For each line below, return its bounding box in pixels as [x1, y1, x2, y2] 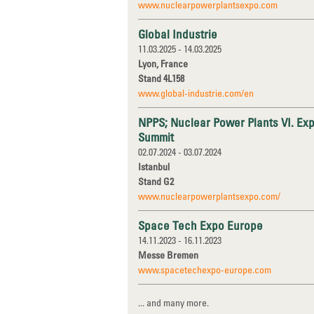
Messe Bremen [138, 249, 198, 261]
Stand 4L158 [138, 72, 184, 84]
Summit [138, 130, 174, 144]
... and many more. [138, 296, 209, 308]
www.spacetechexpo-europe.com [138, 264, 271, 275]
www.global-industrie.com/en [138, 87, 254, 99]
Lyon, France [138, 57, 188, 69]
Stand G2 [138, 175, 174, 187]
